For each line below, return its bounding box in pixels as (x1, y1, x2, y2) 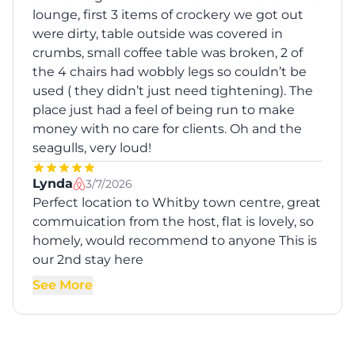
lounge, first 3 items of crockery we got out (32, 7, 303, 23)
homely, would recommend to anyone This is (32, 233, 317, 249)
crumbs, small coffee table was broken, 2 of (32, 45, 303, 61)
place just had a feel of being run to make (32, 102, 295, 118)
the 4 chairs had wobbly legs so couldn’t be (32, 64, 307, 80)
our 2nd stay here (32, 252, 143, 268)
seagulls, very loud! (32, 140, 151, 156)
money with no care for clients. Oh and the (32, 121, 302, 137)
